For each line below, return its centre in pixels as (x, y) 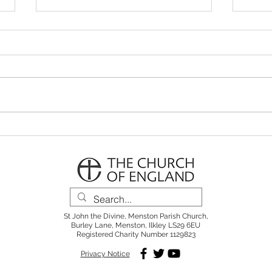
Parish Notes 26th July (117, 31)
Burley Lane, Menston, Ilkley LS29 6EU (136, 226)
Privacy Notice (105, 254)
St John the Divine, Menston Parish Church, (136, 216)
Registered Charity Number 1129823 (136, 235)
